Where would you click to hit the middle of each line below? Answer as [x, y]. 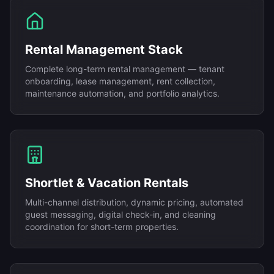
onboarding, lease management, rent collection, [120, 81]
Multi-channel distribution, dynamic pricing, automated [134, 202]
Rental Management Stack [104, 50]
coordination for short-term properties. [102, 227]
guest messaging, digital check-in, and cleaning [120, 214]
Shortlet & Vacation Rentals [107, 183]
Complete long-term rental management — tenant [125, 69]
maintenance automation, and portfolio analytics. [122, 93]
